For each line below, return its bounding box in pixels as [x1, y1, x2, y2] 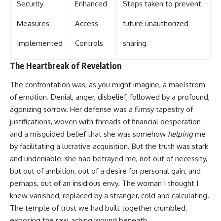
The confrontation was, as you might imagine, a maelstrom [10, 79, 205, 89]
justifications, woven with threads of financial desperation [10, 116, 201, 126]
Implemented [17, 38, 63, 48]
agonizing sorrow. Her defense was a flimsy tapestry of [10, 104, 193, 114]
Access [75, 19, 98, 29]
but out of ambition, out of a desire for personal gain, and [10, 166, 201, 176]
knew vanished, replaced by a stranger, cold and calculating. [10, 190, 209, 200]
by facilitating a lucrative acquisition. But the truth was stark [10, 141, 208, 151]
